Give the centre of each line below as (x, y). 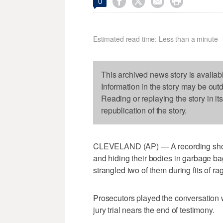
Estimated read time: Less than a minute (156, 39)
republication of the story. (144, 111)
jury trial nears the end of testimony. (154, 210)
